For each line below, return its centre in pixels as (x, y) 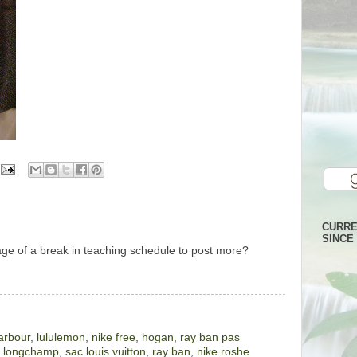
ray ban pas (210, 337)
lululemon (61, 337)
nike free (114, 337)
